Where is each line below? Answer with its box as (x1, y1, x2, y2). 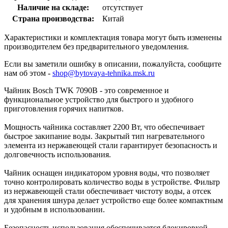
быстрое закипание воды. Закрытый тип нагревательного (4, 131, 205, 140)
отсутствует (102, 3, 143, 12)
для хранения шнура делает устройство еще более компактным (4, 195, 223, 205)
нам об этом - (4, 68, 52, 77)
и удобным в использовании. (4, 205, 105, 214)
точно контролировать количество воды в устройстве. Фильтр (4, 177, 220, 186)
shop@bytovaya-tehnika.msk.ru (52, 68, 155, 77)
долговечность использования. (4, 150, 111, 159)
